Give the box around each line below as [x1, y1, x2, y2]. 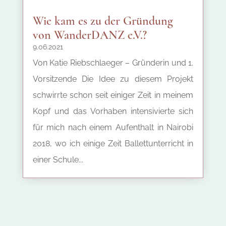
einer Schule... [32, 154, 83, 164]
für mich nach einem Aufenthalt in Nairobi [32, 122, 194, 132]
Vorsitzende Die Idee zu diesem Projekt [32, 74, 194, 84]
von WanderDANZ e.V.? [32, 27, 147, 42]
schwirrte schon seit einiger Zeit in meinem [32, 90, 194, 100]
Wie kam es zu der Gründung [32, 13, 173, 28]
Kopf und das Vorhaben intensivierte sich [32, 106, 194, 116]
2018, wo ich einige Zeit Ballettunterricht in [32, 138, 194, 148]
